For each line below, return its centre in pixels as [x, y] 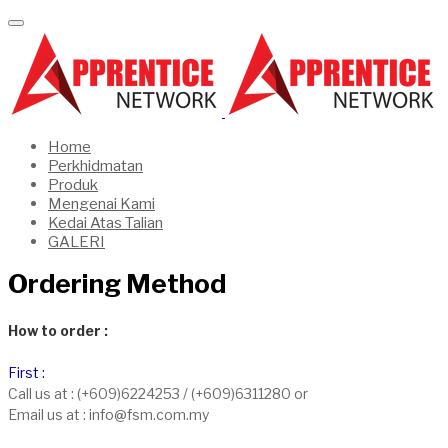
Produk [73, 185]
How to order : [58, 330]
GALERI [76, 242]
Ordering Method [117, 283]
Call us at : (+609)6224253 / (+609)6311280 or [158, 393]
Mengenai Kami [101, 204]
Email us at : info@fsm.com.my [108, 414]
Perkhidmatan [95, 166]
